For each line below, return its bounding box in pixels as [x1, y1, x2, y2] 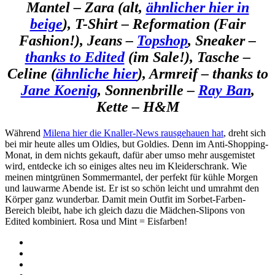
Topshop [137, 32, 188, 48]
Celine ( [7, 65, 56, 82]
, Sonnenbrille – [97, 82, 198, 98]
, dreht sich [223, 127, 266, 138]
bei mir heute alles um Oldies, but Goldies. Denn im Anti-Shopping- [5, 138, 268, 149]
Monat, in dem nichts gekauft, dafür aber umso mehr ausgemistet [5, 149, 255, 160]
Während [5, 127, 43, 138]
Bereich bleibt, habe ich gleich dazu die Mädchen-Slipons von [5, 204, 245, 215]
